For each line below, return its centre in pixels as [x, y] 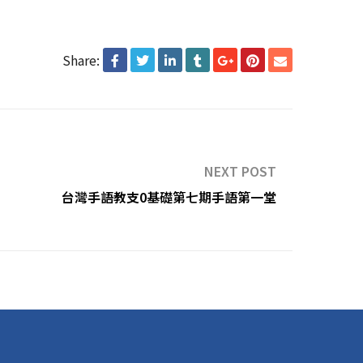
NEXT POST [240, 171]
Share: [81, 60]
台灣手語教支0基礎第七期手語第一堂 [169, 196]
